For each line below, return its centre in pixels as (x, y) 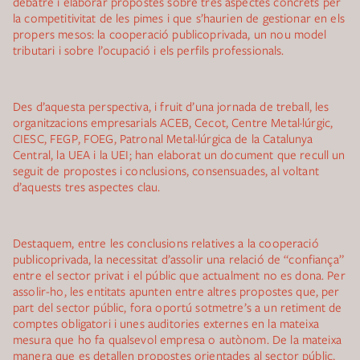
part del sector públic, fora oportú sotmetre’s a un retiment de (178, 307)
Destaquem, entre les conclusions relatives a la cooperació (166, 243)
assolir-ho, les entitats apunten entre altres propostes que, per (176, 291)
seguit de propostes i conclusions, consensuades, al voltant (166, 170)
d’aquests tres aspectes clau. (87, 186)
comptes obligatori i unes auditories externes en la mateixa (166, 323)
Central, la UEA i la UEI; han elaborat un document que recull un (179, 154)
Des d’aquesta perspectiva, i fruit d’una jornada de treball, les (171, 106)
